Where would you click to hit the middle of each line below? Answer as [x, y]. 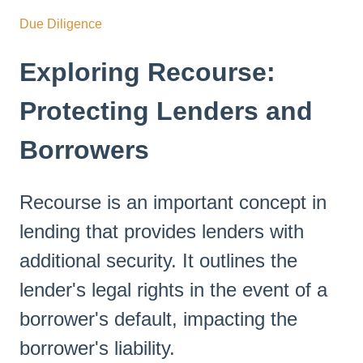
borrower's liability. [97, 348]
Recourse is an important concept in [173, 202]
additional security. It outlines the [158, 260]
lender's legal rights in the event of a [173, 289]
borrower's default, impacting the [158, 318]
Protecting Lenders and [166, 111]
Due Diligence [61, 24]
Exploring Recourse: [147, 73]
